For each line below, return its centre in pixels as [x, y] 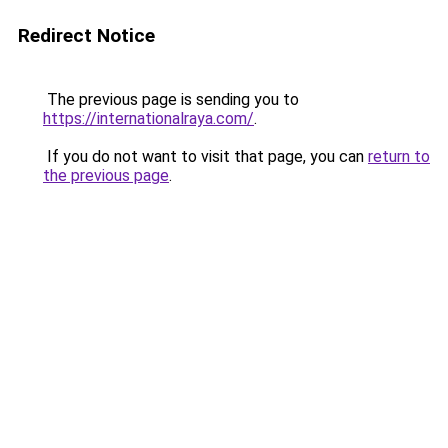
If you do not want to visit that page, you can [205, 156]
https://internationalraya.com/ [148, 118]
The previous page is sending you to [171, 99]
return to [399, 156]
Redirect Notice [86, 35]
